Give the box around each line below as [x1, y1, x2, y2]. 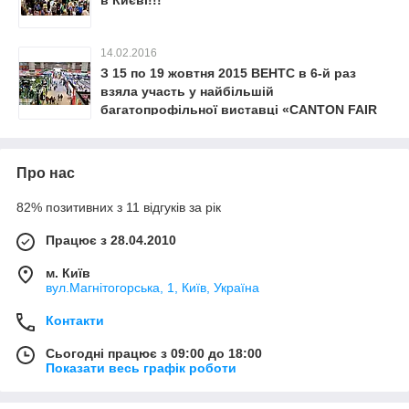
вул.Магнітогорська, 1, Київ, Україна [46, 280, 259, 295]
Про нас [16, 165, 75, 181]
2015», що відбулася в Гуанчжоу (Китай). [100, 121, 363, 135]
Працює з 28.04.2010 [46, 233, 176, 247]
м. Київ [46, 266, 90, 280]
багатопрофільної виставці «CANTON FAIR [100, 102, 377, 117]
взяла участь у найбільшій [100, 84, 274, 99]
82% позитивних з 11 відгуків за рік [16, 200, 221, 215]
